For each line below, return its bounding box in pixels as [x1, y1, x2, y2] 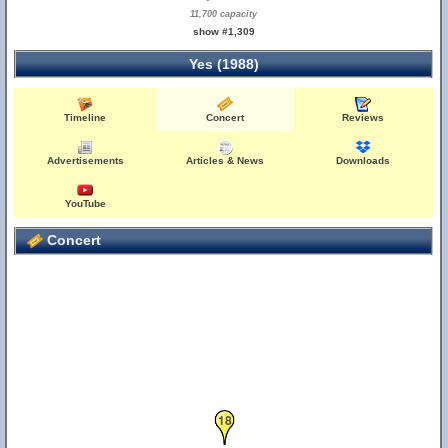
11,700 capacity [190, 9, 258, 19]
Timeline [64, 112, 107, 123]
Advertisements [46, 155, 124, 166]
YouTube [64, 198, 106, 209]
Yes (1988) [188, 56, 259, 72]
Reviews [342, 112, 385, 123]
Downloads [336, 155, 391, 166]
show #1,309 [192, 26, 255, 37]
